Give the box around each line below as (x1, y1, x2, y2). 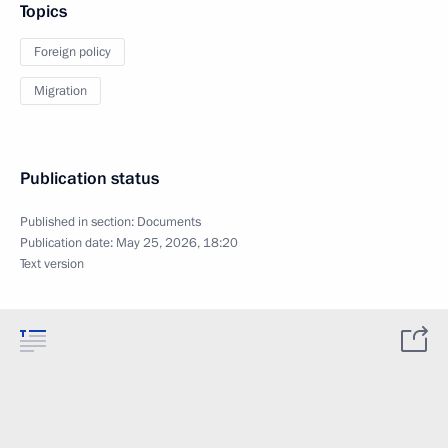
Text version (20, 255, 84, 273)
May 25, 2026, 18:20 (116, 234, 238, 252)
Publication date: (20, 234, 116, 252)
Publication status (20, 167, 159, 190)
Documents (137, 213, 201, 231)
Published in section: (20, 213, 137, 231)
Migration (34, 82, 87, 100)
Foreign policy (34, 43, 111, 61)
